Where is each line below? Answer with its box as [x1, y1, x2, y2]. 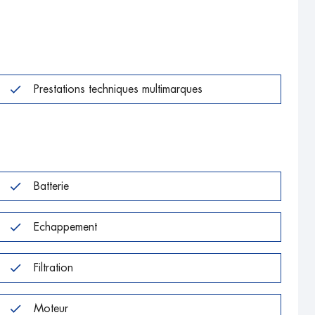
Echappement [33, 221, 97, 233]
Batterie [33, 180, 69, 192]
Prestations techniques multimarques [33, 83, 202, 95]
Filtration [33, 262, 73, 274]
